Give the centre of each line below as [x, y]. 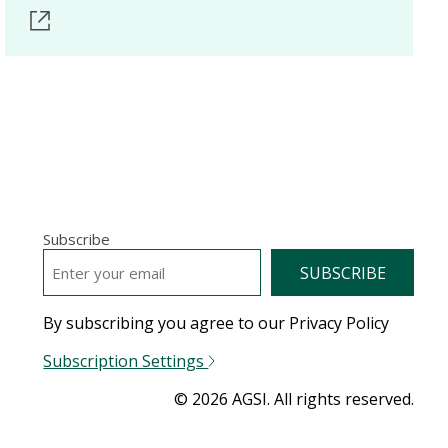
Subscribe [77, 239]
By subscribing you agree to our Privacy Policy [216, 323]
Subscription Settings [126, 361]
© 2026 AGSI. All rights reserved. [294, 399]
